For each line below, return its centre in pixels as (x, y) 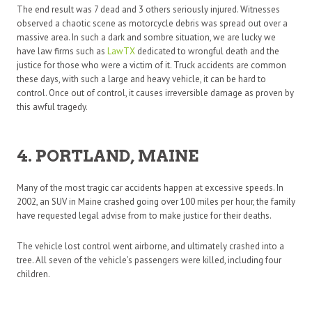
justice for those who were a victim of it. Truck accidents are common (151, 65)
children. (33, 274)
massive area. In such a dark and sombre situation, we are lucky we (146, 37)
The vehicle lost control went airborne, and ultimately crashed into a (150, 246)
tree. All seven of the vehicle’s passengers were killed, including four (149, 260)
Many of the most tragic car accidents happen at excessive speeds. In (150, 187)
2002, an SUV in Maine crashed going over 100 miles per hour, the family (156, 201)
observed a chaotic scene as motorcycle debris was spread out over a (152, 23)
